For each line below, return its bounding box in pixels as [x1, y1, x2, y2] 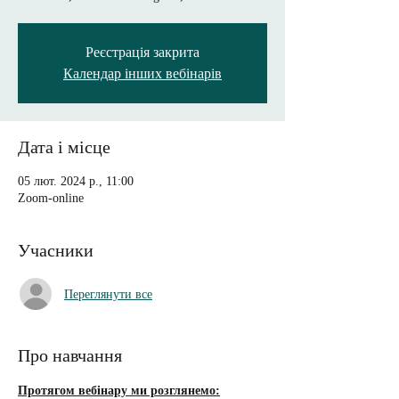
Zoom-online [18, 191, 84, 205]
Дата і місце [18, 137, 110, 157]
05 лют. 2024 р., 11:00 [18, 175, 134, 188]
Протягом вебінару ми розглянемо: [18, 384, 220, 397]
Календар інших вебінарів [63, 66, 222, 81]
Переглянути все [64, 287, 152, 301]
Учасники [18, 240, 94, 260]
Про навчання [18, 346, 122, 365]
